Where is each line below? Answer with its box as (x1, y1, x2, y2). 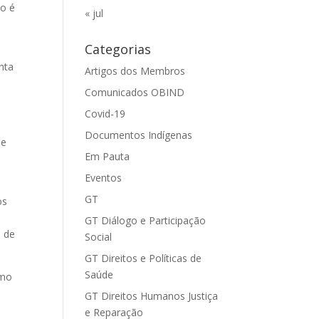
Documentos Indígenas (85, 128, 193, 142)
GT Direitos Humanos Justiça (85, 289, 219, 303)
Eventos (85, 171, 122, 184)
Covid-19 (85, 107, 126, 120)
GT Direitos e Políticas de (85, 251, 202, 265)
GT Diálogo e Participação (85, 214, 206, 227)
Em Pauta (85, 150, 130, 163)
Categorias (85, 41, 152, 58)
